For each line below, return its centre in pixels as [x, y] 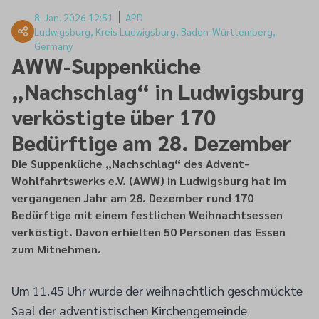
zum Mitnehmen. [56, 249]
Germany [53, 46]
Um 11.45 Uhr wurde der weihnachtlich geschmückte [157, 290]
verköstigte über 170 [114, 116]
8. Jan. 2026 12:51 [74, 17]
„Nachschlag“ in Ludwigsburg [157, 91]
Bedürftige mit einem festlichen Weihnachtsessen [147, 215]
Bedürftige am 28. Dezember [151, 142]
